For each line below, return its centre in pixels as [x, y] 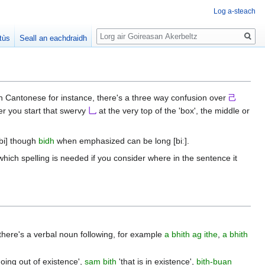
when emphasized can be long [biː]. [122, 141]
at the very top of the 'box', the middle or [173, 111]
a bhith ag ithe [191, 235]
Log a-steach [235, 11]
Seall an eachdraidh [54, 38]
